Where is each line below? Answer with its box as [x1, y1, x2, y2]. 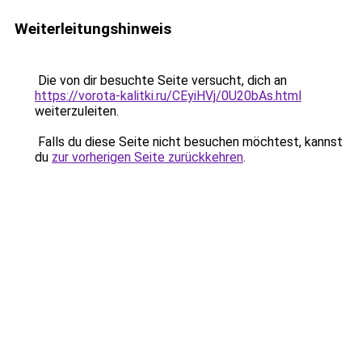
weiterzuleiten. [35, 103, 119, 119]
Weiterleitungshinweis [15, 19, 171, 38]
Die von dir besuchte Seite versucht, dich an [35, 73, 287, 88]
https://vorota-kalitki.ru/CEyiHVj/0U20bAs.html [35, 88, 301, 103]
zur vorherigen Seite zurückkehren [52, 149, 243, 165]
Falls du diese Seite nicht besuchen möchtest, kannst [35, 134, 343, 149]
